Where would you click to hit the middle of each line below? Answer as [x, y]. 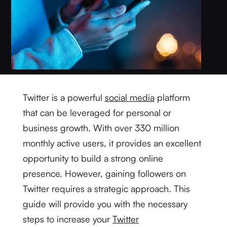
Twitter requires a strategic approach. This [106, 188]
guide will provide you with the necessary [105, 204]
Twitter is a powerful [64, 97]
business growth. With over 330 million [101, 128]
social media [129, 97]
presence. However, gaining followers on [104, 173]
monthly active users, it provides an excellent [112, 143]
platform [172, 97]
